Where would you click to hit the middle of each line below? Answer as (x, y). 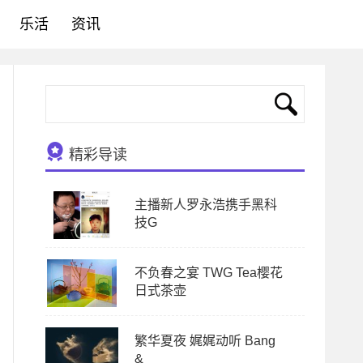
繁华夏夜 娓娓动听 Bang (205, 341)
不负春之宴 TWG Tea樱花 (209, 273)
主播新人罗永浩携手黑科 (206, 205)
